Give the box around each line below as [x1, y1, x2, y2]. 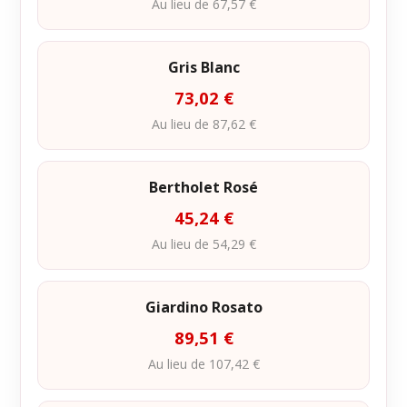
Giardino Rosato [144, 297, 263, 317]
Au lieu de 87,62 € [151, 115, 256, 133]
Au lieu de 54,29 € [151, 235, 256, 253]
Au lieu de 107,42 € [147, 355, 260, 372]
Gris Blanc [167, 57, 240, 77]
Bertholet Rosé [149, 177, 258, 197]
